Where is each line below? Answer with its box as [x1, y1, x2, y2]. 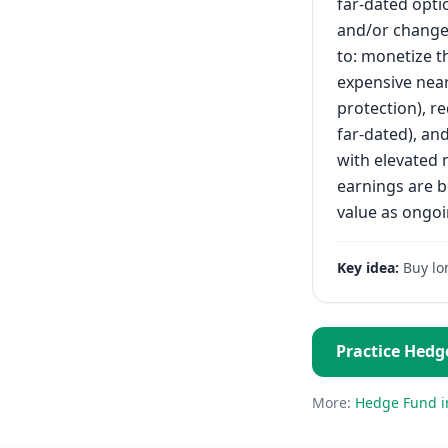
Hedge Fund [355, 393, 437, 412]
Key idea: [337, 258, 399, 277]
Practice [336, 340, 404, 362]
